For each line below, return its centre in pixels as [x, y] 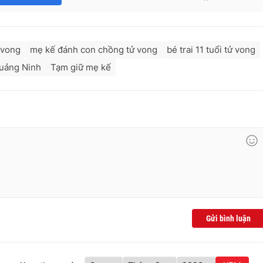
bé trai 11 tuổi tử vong [211, 50]
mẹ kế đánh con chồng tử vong [94, 50]
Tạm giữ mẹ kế [81, 68]
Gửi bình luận [228, 219]
